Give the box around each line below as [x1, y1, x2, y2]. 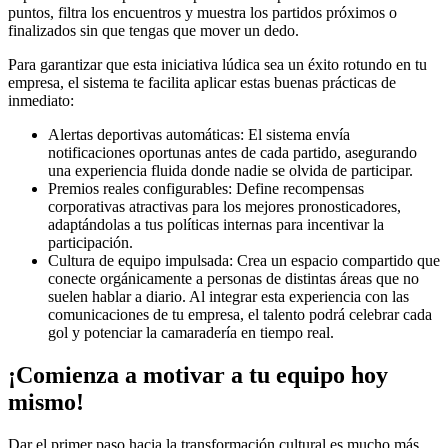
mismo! [8, 389, 84, 416]
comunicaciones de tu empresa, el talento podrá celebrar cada [48, 306, 432, 324]
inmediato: [8, 92, 74, 110]
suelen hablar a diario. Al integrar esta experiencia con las [48, 288, 409, 306]
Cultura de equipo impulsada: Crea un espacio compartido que [48, 252, 440, 270]
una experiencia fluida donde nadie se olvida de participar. [48, 162, 413, 180]
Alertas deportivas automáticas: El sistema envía [48, 126, 350, 144]
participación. [48, 234, 133, 252]
